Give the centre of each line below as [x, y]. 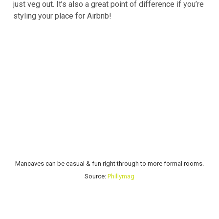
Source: [96, 176]
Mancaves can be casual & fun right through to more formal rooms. [109, 164]
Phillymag [121, 176]
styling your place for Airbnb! [62, 16]
